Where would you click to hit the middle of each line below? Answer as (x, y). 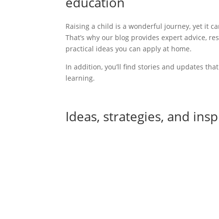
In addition (84, 66)
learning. (80, 78)
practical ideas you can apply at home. (129, 48)
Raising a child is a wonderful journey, (129, 26)
